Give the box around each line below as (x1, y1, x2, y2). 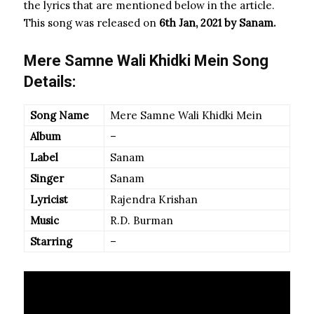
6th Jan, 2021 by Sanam (159, 16, 273, 29)
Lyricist (30, 193, 68, 206)
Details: (24, 73, 76, 90)
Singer (30, 172, 64, 185)
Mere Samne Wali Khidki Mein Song (24, 52, 268, 69)
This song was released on (24, 16, 159, 29)
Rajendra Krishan (110, 193, 198, 206)
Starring (30, 235, 72, 248)
